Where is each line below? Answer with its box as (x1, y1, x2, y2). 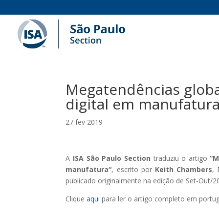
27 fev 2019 (66, 117, 103, 127)
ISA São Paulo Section (73, 153, 153, 163)
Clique (66, 194, 87, 203)
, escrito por (111, 165, 155, 174)
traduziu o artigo (153, 153, 210, 163)
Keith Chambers (154, 165, 213, 174)
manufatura (66, 165, 109, 174)
